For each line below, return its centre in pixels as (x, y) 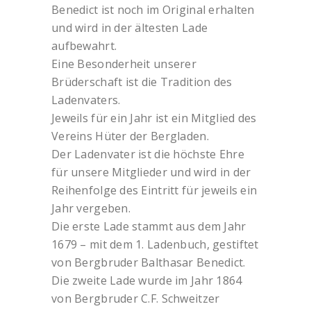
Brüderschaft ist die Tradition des (142, 82)
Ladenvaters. (86, 100)
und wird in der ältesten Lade (130, 27)
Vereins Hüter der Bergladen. (130, 136)
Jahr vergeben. (91, 208)
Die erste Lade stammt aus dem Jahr (149, 226)
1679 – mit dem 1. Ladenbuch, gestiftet (155, 244)
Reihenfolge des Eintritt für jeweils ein (154, 190)
